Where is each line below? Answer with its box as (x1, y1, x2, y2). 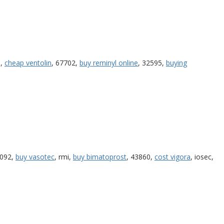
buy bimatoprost (73, 151, 126, 161)
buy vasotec (15, 151, 54, 161)
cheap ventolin (4, 57, 51, 67)
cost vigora (154, 151, 190, 161)
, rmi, (54, 151, 73, 161)
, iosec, (190, 151, 213, 161)
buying (166, 57, 187, 67)
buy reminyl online (79, 57, 138, 67)
